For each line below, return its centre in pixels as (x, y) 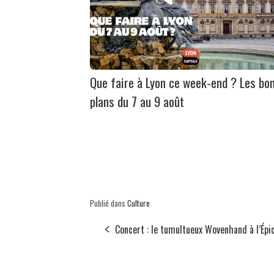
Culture (139, 203)
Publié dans (109, 203)
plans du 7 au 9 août (137, 102)
